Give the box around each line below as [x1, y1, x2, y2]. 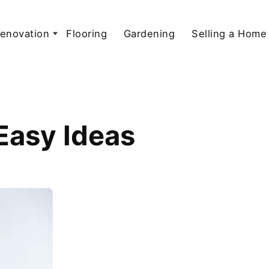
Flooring [66, 27, 107, 40]
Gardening [123, 27, 175, 40]
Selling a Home [192, 27, 267, 40]
